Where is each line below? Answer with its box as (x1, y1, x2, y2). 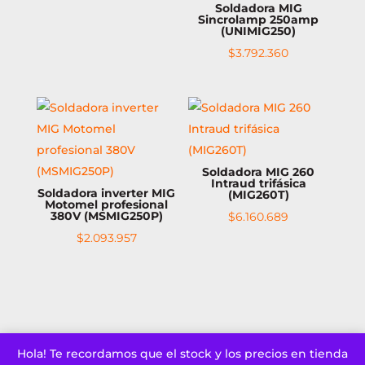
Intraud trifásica (210, 176, 306, 191)
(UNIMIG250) (221, 24, 297, 38)
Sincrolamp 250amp (198, 12, 319, 27)
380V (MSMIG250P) (50, 209, 163, 224)
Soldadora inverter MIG (37, 186, 176, 201)
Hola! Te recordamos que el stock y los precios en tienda (17, 346, 348, 361)
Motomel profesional (45, 197, 169, 213)
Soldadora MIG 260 (202, 165, 315, 180)
